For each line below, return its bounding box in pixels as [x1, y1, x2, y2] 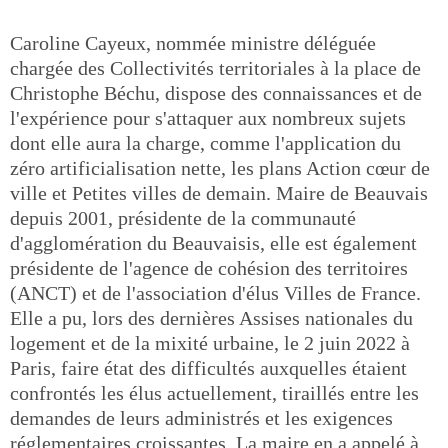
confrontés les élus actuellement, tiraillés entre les [10, 382, 419, 404]
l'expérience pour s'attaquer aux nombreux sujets [10, 107, 406, 129]
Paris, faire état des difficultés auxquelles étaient [10, 357, 407, 379]
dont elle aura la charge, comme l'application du [10, 132, 401, 154]
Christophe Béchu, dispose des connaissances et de [10, 82, 422, 104]
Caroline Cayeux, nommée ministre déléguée [10, 32, 376, 54]
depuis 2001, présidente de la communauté [10, 207, 356, 229]
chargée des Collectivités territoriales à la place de [10, 57, 421, 79]
